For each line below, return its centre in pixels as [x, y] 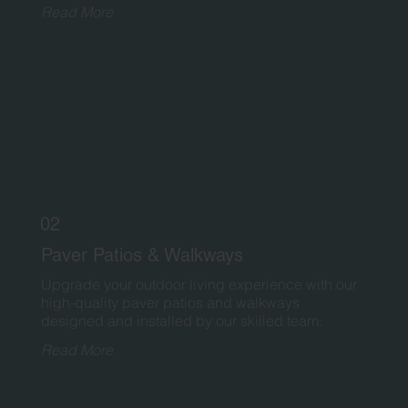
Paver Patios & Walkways [142, 255]
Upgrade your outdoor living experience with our [199, 285]
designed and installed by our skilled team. [182, 321]
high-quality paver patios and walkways [170, 303]
